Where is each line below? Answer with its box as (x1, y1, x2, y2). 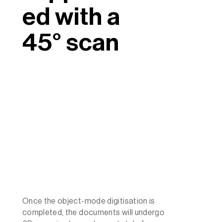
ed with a (22, 4, 120, 29)
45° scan (22, 30, 119, 55)
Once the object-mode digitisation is (22, 197, 155, 205)
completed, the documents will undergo (22, 208, 165, 217)
